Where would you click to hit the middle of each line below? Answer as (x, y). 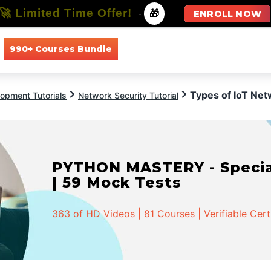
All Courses (153, 49)
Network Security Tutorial (128, 95)
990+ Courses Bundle (60, 49)
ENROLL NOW (227, 14)
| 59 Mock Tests (117, 182)
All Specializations (231, 49)
